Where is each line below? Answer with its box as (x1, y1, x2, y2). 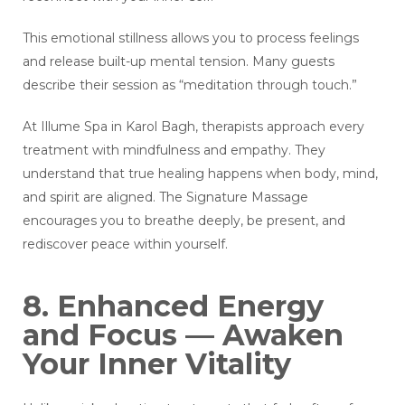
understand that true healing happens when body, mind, (23, 165, 378, 183)
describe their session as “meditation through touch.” (23, 77, 357, 94)
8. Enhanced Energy (23, 288, 324, 325)
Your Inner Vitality (23, 346, 291, 382)
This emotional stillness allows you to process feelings (23, 30, 359, 47)
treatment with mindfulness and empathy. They (23, 142, 325, 159)
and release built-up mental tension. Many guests (23, 53, 334, 71)
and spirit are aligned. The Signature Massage (23, 189, 308, 206)
